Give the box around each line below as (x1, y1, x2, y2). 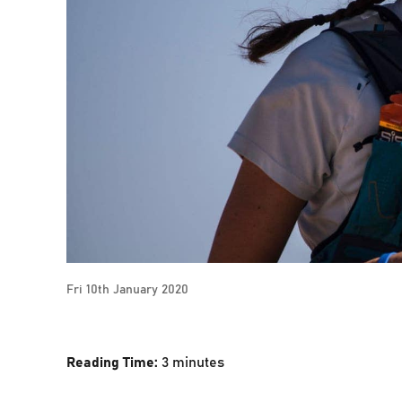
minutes (172, 350, 225, 371)
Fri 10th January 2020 (66, 279, 189, 297)
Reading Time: (66, 350, 162, 371)
